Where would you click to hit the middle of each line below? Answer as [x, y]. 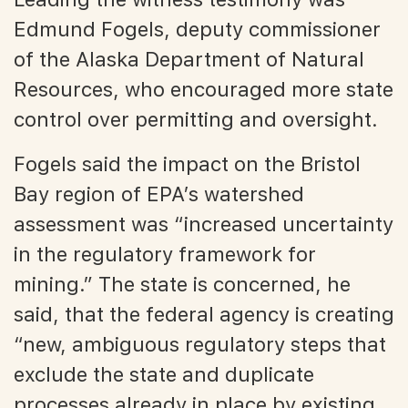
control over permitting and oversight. [196, 119]
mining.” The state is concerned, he [182, 284]
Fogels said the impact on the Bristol [187, 163]
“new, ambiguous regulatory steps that [200, 344]
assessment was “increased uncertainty [204, 224]
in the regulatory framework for [165, 254]
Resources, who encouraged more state [204, 89]
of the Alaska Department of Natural [189, 59]
